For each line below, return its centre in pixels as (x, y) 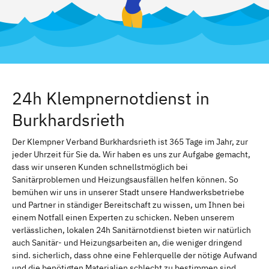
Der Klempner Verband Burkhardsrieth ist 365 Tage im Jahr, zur (130, 141)
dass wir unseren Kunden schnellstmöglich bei (100, 167)
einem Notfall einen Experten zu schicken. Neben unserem (123, 217)
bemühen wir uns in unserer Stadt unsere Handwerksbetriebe (128, 192)
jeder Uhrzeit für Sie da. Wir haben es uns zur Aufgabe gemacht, (131, 154)
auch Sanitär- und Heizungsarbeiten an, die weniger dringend (127, 242)
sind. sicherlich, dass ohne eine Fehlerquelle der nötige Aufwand (134, 255)
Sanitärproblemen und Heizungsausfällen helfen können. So (125, 179)
